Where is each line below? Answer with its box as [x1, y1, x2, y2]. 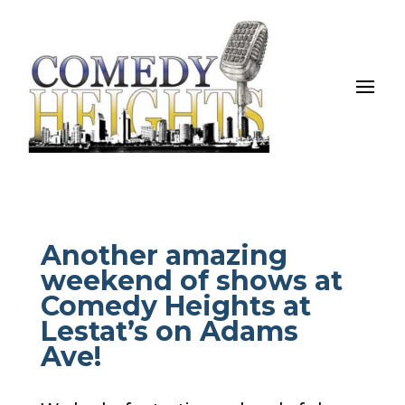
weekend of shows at [40, 263, 343, 297]
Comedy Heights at [40, 288, 311, 323]
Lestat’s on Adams [40, 314, 298, 348]
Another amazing [40, 238, 287, 272]
